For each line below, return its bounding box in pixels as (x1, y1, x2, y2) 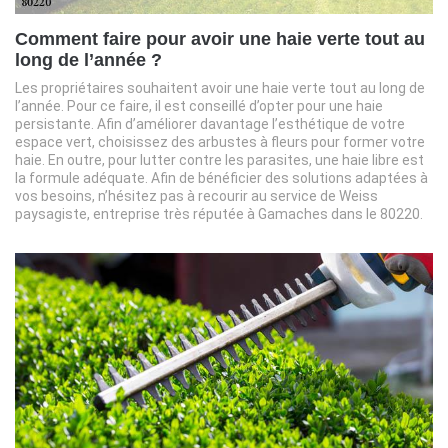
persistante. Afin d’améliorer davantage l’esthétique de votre (15, 115, 405, 132)
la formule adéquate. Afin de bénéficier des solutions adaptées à (15, 169, 428, 186)
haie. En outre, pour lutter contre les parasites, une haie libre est (15, 151, 424, 168)
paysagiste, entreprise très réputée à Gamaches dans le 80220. (15, 205, 423, 222)
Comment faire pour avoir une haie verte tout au (15, 28, 425, 49)
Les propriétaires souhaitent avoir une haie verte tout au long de (15, 79, 425, 96)
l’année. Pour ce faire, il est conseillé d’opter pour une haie (15, 97, 383, 114)
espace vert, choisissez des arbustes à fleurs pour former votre (15, 133, 425, 150)
